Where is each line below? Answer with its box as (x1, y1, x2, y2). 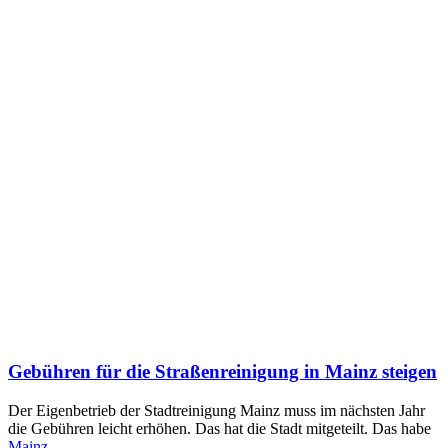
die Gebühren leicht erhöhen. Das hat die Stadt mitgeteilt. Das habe (8, 420, 431, 438)
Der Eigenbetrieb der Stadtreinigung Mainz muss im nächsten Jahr (8, 402, 425, 420)
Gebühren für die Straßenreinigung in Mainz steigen (8, 361, 437, 383)
